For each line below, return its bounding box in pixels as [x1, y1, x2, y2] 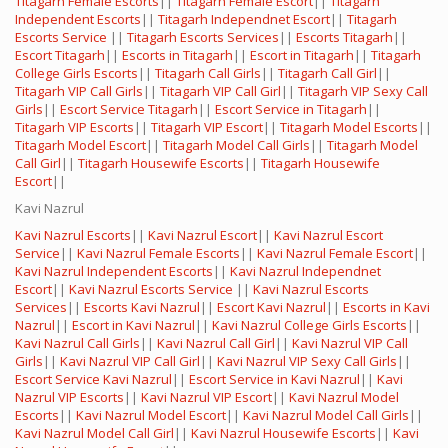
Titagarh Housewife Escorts [78, 154, 244, 173]
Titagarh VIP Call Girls [15, 82, 143, 101]
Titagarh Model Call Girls [163, 136, 310, 155]
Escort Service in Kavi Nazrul [189, 370, 360, 389]
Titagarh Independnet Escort [158, 10, 330, 29]
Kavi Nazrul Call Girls [15, 334, 140, 353]
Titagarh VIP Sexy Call [298, 82, 428, 101]
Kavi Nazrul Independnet [230, 262, 381, 281]
